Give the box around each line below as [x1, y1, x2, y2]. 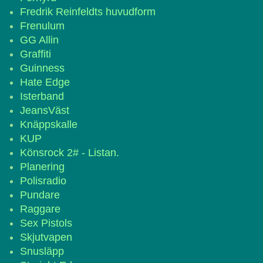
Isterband [20, 90, 64, 102]
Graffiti [20, 48, 51, 60]
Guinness [20, 62, 65, 74]
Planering [20, 161, 65, 173]
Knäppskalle [20, 119, 77, 130]
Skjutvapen [20, 231, 72, 243]
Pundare [20, 189, 60, 201]
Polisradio [20, 175, 66, 187]
